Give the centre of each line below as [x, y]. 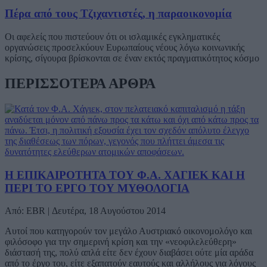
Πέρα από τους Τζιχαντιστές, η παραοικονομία [118, 14]
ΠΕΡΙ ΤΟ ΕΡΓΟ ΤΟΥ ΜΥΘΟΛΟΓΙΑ [97, 188]
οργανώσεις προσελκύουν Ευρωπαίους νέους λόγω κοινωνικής [125, 47]
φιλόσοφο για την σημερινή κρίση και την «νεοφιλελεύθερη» [121, 242]
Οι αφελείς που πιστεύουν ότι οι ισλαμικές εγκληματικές [112, 37]
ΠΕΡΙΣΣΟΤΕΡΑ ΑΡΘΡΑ [80, 83]
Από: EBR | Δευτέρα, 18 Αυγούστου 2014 [85, 211]
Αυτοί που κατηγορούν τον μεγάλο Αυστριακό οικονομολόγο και [128, 231]
